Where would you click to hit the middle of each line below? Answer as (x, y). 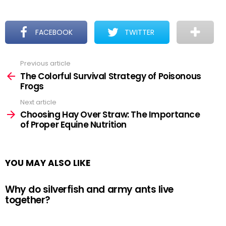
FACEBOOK (54, 32)
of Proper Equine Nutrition (73, 125)
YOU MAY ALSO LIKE (48, 163)
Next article (38, 102)
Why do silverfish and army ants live (89, 189)
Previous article (45, 63)
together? (28, 200)
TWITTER (140, 32)
